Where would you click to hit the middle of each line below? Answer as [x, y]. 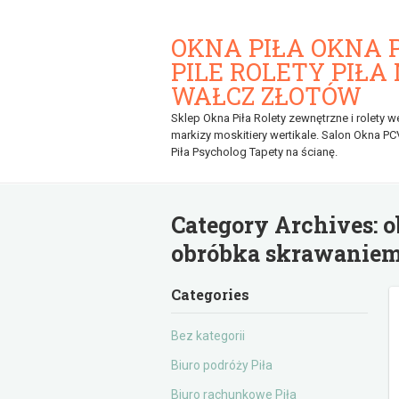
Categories [210, 294]
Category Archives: [277, 225]
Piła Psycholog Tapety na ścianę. [254, 152]
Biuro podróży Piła [222, 365]
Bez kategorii [208, 336]
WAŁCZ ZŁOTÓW [266, 96]
